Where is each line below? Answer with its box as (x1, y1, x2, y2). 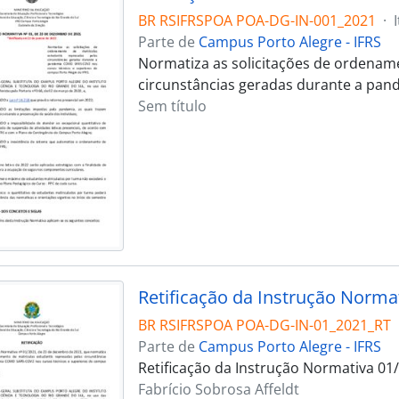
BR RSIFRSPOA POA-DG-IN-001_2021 (137, 10, 376, 30)
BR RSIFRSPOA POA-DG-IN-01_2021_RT (137, 314, 391, 335)
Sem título (137, 95, 207, 116)
